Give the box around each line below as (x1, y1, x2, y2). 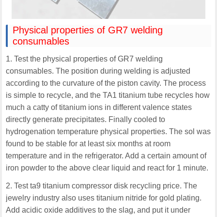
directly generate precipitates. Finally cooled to (6, 115, 166, 124)
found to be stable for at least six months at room (6, 139, 171, 148)
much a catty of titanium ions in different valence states (6, 103, 192, 112)
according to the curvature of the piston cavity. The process (6, 79, 206, 88)
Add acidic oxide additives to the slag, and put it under (6, 206, 191, 215)
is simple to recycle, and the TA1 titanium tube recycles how (6, 91, 210, 100)
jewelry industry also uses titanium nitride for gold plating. (6, 194, 202, 202)
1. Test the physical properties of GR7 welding (6, 55, 163, 63)
